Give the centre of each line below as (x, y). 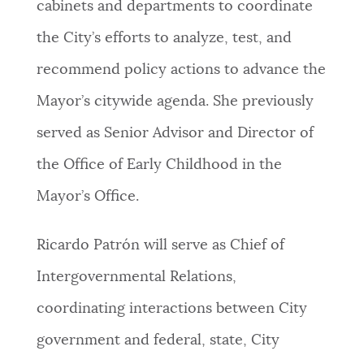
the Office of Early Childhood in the (159, 165)
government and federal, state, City (158, 341)
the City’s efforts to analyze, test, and (164, 39)
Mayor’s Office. (87, 197)
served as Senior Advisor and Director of (175, 134)
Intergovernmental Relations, (136, 277)
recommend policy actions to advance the (181, 70)
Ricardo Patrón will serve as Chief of (160, 246)
